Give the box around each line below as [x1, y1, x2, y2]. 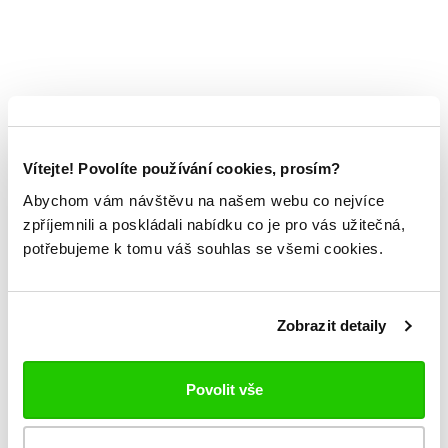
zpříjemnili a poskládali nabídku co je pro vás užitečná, [23, 215, 405, 233]
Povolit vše [185, 380, 263, 398]
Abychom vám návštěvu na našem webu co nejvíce [23, 191, 385, 209]
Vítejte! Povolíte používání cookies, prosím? [23, 160, 340, 177]
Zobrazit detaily [276, 317, 387, 334]
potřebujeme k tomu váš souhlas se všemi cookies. [23, 239, 383, 257]
